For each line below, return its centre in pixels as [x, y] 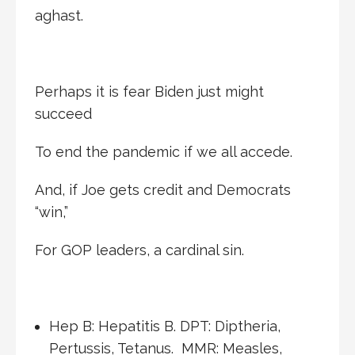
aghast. [59, 15]
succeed [63, 113]
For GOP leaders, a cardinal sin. [139, 250]
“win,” [52, 212]
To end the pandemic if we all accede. [164, 151]
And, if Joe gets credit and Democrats [163, 189]
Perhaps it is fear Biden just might [149, 91]
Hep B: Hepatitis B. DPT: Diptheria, [164, 326]
